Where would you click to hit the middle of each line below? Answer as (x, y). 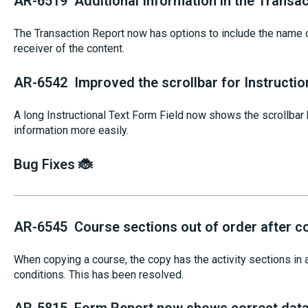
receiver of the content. (70, 49)
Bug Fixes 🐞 (54, 164)
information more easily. (71, 131)
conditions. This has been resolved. (98, 274)
